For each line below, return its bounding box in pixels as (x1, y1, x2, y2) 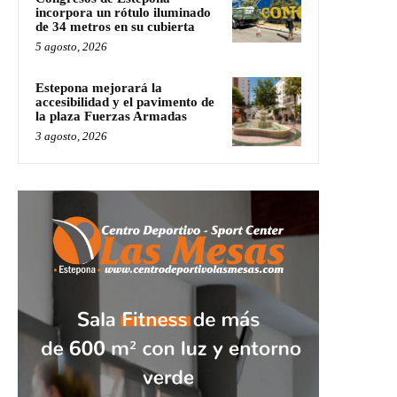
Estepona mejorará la (35, 81, 162, 96)
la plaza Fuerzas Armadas (35, 109, 187, 124)
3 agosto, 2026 (35, 129, 107, 144)
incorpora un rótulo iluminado (35, 5, 211, 20)
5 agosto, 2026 (35, 40, 107, 54)
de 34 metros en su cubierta (35, 19, 195, 35)
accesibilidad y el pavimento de (35, 95, 214, 110)
